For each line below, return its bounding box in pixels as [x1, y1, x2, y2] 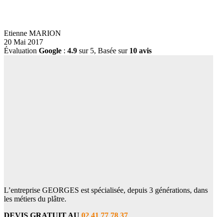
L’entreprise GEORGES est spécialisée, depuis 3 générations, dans [4, 186, 208, 195]
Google [39, 46, 62, 55]
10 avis [129, 46, 152, 55]
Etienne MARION [4, 29, 61, 38]
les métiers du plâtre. [4, 195, 66, 203]
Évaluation [4, 46, 39, 55]
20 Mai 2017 [4, 38, 43, 46]
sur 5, [77, 46, 98, 55]
